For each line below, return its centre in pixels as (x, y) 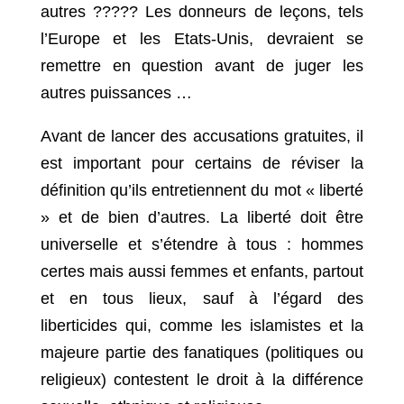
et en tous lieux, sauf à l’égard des (202, 299)
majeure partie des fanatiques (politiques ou (202, 353)
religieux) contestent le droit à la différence (202, 380)
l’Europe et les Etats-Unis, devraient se (202, 39)
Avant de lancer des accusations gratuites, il (202, 137)
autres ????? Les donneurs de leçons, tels (202, 12)
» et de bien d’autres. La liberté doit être (202, 218)
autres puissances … (116, 93)
